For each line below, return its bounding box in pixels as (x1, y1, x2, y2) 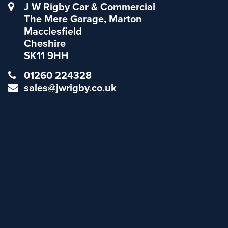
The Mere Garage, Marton (24, 13, 142, 25)
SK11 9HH (24, 49, 69, 62)
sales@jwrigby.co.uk (24, 81, 117, 94)
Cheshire (24, 37, 66, 50)
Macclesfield (24, 25, 82, 38)
